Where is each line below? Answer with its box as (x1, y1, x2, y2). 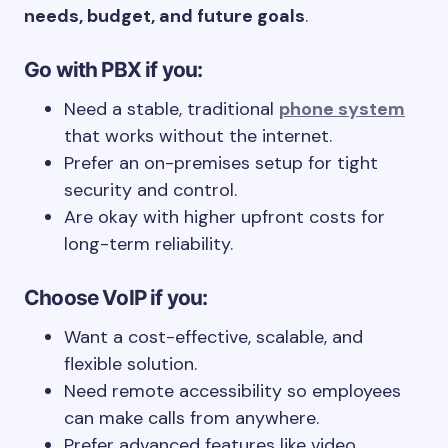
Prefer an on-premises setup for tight (64, 151, 378, 175)
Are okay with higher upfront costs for (64, 205, 385, 229)
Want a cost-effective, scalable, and (64, 325, 363, 349)
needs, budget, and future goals (24, 4, 305, 28)
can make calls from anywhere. (64, 406, 319, 430)
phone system (279, 97, 405, 121)
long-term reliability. (64, 232, 233, 256)
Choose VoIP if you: (24, 285, 208, 310)
